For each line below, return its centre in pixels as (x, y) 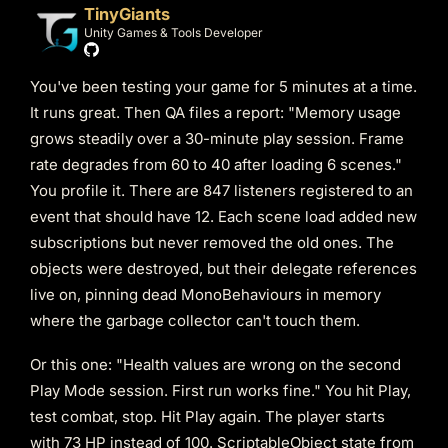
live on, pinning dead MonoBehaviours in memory (205, 294)
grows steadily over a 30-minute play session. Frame (217, 138)
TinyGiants (127, 13)
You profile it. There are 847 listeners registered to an (221, 190)
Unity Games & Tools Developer (173, 32)
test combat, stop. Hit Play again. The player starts (207, 417)
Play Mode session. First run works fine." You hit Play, (220, 391)
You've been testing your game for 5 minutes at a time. (223, 86)
